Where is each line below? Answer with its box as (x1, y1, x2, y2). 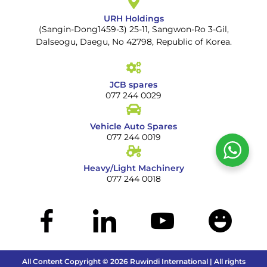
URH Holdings (103, 13, 164, 24)
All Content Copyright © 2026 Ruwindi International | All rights (21, 256, 246, 266)
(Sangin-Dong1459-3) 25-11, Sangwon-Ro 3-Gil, (38, 24, 229, 35)
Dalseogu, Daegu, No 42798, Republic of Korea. (35, 36, 232, 48)
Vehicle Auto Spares (90, 121, 177, 132)
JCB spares (110, 79, 157, 91)
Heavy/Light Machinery (83, 163, 184, 174)
